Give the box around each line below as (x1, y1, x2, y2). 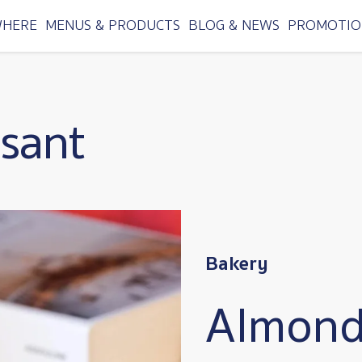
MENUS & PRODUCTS (44, 14, 180, 37)
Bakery (205, 249, 268, 279)
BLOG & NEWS (187, 14, 280, 37)
